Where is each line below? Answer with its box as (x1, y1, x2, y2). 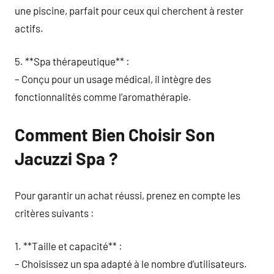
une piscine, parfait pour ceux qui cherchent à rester (15, 4, 243, 17)
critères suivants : (15, 206, 94, 219)
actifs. (15, 21, 43, 34)
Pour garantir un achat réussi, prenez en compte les (15, 188, 240, 201)
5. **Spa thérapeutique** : (15, 55, 130, 67)
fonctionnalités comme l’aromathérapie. (15, 91, 191, 103)
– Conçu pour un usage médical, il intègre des (15, 73, 211, 85)
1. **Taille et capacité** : (15, 240, 122, 252)
